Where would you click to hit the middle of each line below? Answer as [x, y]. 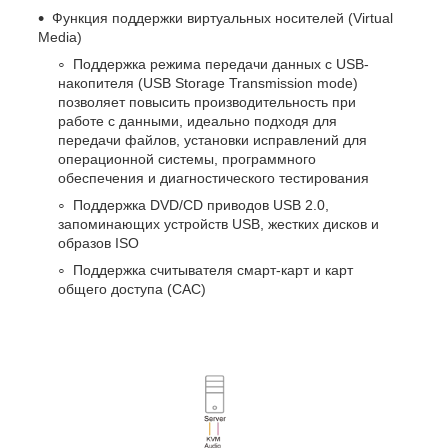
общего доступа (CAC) [132, 288]
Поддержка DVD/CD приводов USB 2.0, [201, 204]
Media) [60, 36]
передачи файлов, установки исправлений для [212, 139]
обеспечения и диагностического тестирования [213, 177]
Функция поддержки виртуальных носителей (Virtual [222, 17]
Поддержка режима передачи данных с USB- [221, 63]
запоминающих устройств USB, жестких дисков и [218, 223]
